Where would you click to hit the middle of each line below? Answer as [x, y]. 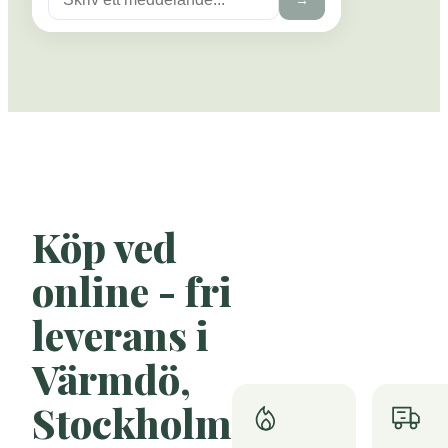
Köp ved [104, 247]
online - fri [132, 291]
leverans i [120, 335]
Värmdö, [111, 379]
